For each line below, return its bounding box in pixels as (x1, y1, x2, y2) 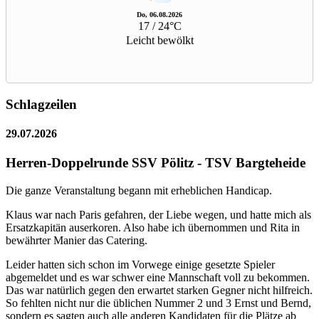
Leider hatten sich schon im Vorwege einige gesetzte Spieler (6, 258, 275, 271)
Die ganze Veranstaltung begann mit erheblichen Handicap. (6, 184, 272, 197)
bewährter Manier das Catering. (6, 234, 147, 247)
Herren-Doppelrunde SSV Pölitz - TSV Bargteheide (6, 155, 305, 171)
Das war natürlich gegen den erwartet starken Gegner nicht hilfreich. (6, 284, 313, 297)
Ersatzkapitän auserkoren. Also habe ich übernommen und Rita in (6, 221, 300, 234)
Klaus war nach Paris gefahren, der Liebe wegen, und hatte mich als (6, 209, 311, 221)
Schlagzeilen (6, 96, 77, 112)
